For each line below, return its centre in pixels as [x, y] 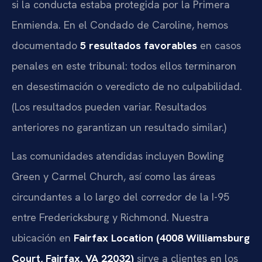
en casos [219, 45]
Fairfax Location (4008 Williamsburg [162, 237]
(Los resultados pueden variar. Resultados [109, 106]
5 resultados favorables [139, 45]
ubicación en [43, 237]
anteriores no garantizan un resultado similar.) [119, 127]
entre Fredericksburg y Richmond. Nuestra [110, 217]
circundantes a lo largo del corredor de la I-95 [120, 196]
